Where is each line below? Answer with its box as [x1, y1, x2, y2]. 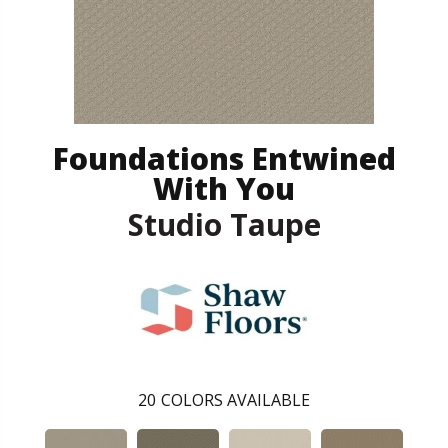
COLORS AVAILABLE [161, 388, 310, 411]
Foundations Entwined [52, 137, 396, 179]
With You [153, 167, 295, 209]
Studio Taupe [127, 203, 321, 245]
